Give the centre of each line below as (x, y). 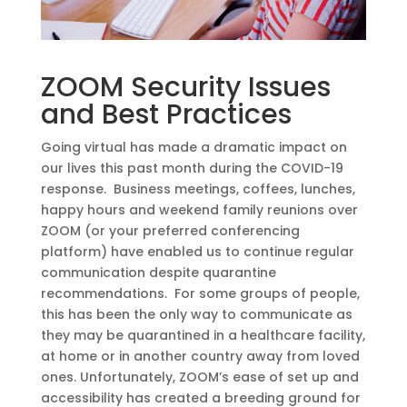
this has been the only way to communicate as (196, 314)
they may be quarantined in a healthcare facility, (203, 335)
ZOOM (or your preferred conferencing (170, 230)
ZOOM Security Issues (185, 87)
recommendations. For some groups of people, (200, 293)
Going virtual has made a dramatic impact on (194, 147)
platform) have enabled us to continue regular (197, 251)
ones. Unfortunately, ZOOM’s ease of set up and (199, 377)
